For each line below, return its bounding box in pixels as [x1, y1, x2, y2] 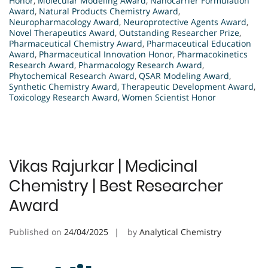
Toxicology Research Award [9, 92, 118, 103]
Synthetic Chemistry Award [9, 81, 117, 93]
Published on [9, 226, 64, 238]
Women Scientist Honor [122, 92, 216, 103]
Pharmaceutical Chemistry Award [9, 38, 142, 50]
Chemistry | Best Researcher [9, 175, 223, 197]
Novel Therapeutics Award [9, 27, 115, 39]
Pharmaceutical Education [147, 38, 251, 50]
